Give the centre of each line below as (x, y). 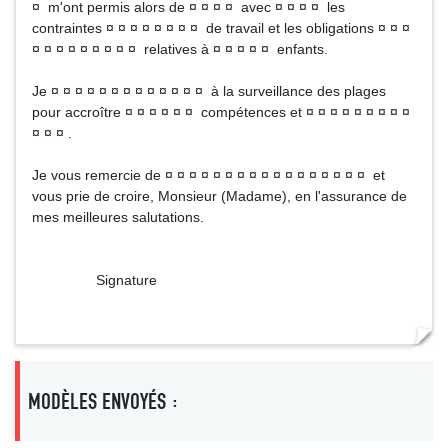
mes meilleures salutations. (118, 217)
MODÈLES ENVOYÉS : (103, 401)
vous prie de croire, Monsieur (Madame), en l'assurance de (219, 196)
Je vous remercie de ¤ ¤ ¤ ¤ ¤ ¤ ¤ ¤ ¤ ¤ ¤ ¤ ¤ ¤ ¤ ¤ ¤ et (208, 175)
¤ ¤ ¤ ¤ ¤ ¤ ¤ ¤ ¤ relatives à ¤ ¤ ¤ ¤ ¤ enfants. (180, 49)
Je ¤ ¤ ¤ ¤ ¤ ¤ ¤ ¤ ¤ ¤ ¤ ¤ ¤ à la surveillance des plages (209, 91)
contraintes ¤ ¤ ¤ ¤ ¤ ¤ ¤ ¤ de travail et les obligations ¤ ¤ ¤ (221, 28)
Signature (94, 280)
